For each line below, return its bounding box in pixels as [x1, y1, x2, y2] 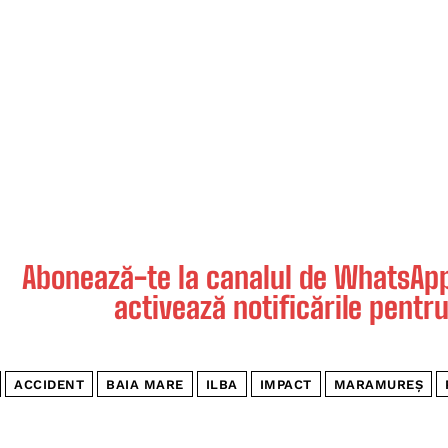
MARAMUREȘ [333, 377, 423, 393]
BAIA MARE [106, 377, 184, 393]
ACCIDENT [14, 377, 84, 393]
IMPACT [259, 377, 312, 393]
